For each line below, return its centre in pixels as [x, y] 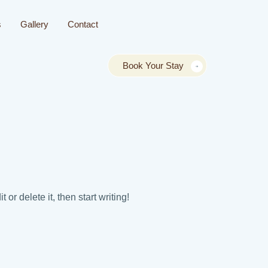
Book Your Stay [153, 65]
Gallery [34, 24]
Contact [83, 24]
